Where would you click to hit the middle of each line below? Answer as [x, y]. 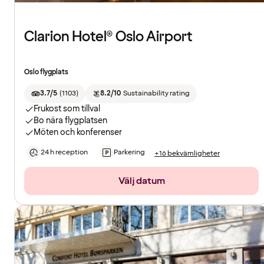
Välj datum [141, 181]
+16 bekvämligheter [187, 153]
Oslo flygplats [46, 72]
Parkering [129, 153]
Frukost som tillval [67, 109]
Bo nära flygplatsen [70, 121]
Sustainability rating [156, 94]
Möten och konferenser [78, 133]
